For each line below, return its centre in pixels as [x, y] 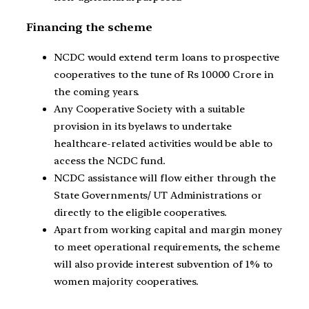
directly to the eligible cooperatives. [141, 212]
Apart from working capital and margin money [168, 229]
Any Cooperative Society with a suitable [150, 109]
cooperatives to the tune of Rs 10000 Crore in [164, 74]
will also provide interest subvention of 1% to [163, 264]
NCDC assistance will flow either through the [165, 178]
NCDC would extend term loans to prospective [167, 57]
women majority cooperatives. [127, 281]
